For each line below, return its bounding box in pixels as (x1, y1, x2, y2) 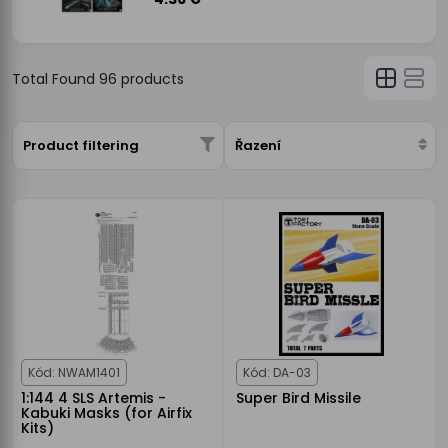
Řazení (235, 136, 281, 155)
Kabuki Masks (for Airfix (21, 403, 192, 423)
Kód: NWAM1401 (28, 364, 120, 381)
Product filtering (23, 136, 139, 155)
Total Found (12, 69, 99, 89)
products (117, 69, 184, 89)
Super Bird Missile (236, 388, 361, 408)
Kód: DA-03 (243, 364, 311, 381)
